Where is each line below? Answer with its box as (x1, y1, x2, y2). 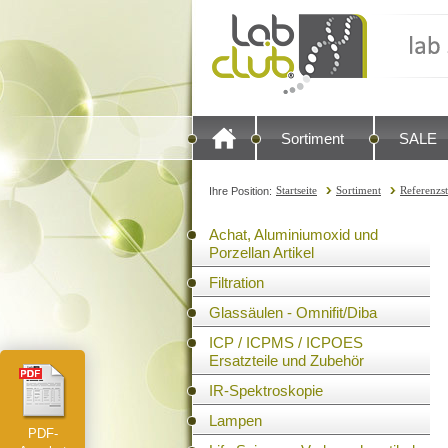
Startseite (276, 184, 317, 196)
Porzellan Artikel (209, 244, 314, 261)
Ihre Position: (209, 185, 272, 197)
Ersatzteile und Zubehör (209, 352, 364, 369)
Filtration (209, 274, 264, 291)
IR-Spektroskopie (209, 382, 323, 399)
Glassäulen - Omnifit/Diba (209, 304, 377, 321)
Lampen (209, 412, 262, 429)
